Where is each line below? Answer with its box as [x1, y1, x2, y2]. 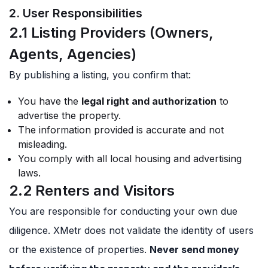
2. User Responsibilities [9, 6, 142, 20]
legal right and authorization [81, 95, 217, 107]
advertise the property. [18, 109, 121, 121]
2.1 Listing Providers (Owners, [9, 24, 214, 41]
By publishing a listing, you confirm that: [9, 69, 191, 81]
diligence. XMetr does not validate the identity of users [9, 224, 254, 236]
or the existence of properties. [9, 243, 150, 255]
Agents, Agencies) [9, 45, 136, 63]
